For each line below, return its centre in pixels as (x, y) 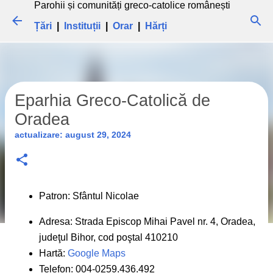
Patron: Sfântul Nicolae (89, 196)
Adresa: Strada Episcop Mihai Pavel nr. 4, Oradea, (147, 222)
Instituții (82, 26)
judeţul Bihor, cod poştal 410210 (108, 237)
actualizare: (40, 135)
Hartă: (53, 253)
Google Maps (97, 253)
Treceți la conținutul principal (136, 15)
